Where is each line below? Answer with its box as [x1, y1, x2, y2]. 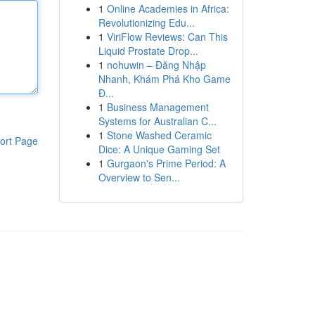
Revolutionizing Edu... [98, 15, 195, 30]
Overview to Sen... [98, 170, 180, 184]
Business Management [106, 100, 209, 114]
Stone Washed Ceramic [106, 128, 212, 142]
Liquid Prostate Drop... [98, 44, 198, 58]
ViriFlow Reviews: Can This [106, 30, 228, 44]
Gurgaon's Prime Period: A [106, 156, 226, 170]
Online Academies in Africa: [106, 1, 229, 15]
